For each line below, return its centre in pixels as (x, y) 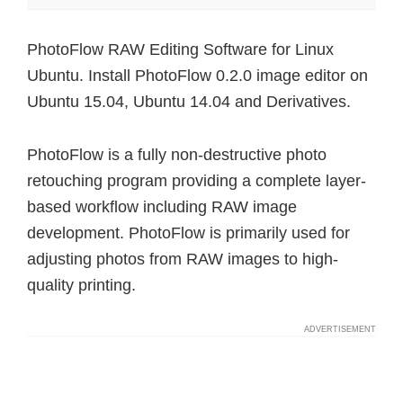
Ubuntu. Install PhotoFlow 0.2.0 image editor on (197, 76)
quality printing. (81, 285)
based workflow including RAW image (162, 207)
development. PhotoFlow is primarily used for (188, 233)
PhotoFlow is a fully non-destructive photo (177, 155)
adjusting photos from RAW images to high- (183, 259)
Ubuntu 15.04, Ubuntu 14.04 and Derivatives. (189, 102)
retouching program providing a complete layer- (197, 181)
